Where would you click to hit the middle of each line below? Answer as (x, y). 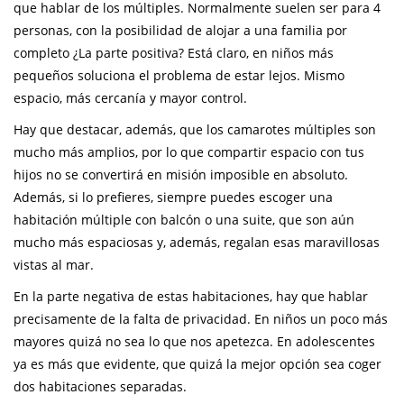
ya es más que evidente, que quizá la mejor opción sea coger (197, 364)
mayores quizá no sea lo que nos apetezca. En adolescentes (194, 342)
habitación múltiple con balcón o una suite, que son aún (184, 220)
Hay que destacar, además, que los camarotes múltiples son (195, 130)
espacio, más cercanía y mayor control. (130, 98)
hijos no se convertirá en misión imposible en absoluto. (181, 175)
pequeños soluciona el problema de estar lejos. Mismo (179, 76)
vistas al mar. (54, 265)
